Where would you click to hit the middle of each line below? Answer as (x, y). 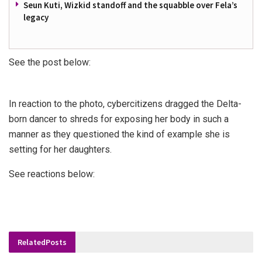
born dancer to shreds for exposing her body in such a (119, 119)
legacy (36, 17)
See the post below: (50, 62)
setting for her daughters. (60, 149)
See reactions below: (52, 174)
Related (32, 242)
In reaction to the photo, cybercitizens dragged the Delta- (125, 104)
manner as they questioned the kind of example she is (119, 134)
